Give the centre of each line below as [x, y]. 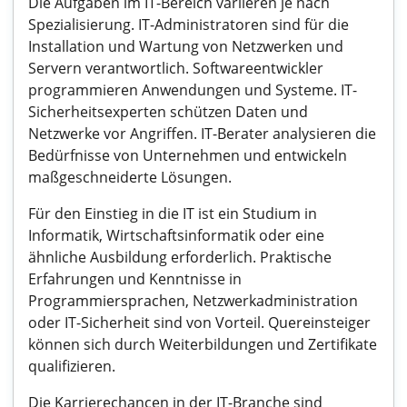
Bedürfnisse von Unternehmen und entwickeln [188, 155]
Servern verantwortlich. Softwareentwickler [176, 68]
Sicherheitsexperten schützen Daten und [168, 112]
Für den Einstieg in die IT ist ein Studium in [173, 213]
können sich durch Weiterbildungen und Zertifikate [203, 344]
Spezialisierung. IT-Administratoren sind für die [189, 25]
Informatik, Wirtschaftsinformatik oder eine [176, 235]
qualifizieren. [72, 366]
